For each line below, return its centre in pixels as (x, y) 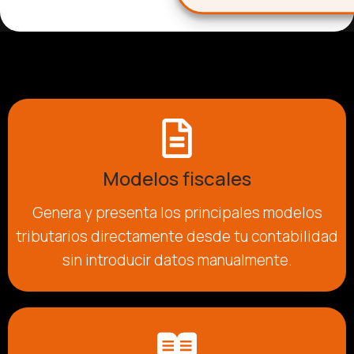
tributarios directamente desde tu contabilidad (177, 236)
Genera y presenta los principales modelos (177, 212)
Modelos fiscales (177, 178)
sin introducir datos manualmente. (177, 260)
